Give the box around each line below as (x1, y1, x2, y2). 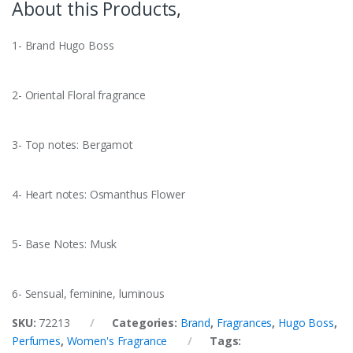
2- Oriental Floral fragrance (12, 87, 147, 103)
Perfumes (12, 333, 61, 349)
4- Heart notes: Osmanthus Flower (12, 187, 185, 203)
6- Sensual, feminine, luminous (12, 286, 165, 302)
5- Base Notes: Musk (12, 236, 117, 252)
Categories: (112, 315, 180, 331)
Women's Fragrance (66, 333, 168, 349)
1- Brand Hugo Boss (12, 38, 114, 54)
